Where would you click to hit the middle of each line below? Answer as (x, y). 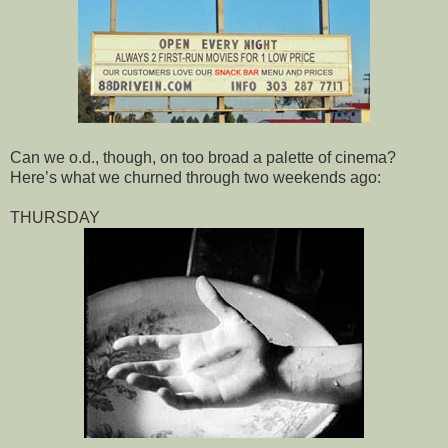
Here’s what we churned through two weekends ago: (195, 177)
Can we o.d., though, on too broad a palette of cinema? (203, 157)
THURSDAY (55, 217)
